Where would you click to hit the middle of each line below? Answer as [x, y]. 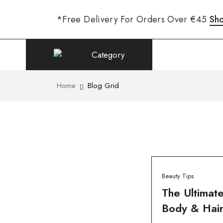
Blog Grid [103, 86]
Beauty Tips [178, 176]
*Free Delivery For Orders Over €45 [133, 19]
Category [108, 55]
